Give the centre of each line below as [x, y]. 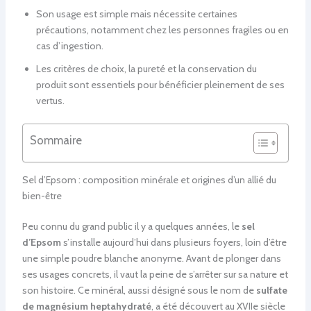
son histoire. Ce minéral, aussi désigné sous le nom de [139, 290]
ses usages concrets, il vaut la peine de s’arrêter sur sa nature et [155, 274]
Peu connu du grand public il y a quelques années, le [132, 226]
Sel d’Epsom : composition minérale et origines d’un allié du [149, 179]
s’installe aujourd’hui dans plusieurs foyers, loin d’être [174, 242]
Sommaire [56, 140]
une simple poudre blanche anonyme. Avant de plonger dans [151, 258]
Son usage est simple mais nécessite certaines [136, 14]
